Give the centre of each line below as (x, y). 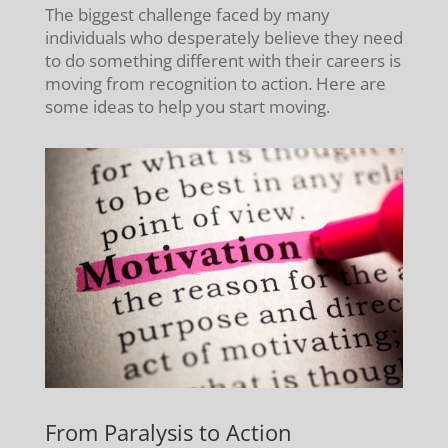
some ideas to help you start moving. (187, 107)
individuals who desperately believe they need (223, 38)
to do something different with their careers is (222, 61)
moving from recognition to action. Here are (215, 84)
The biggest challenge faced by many (187, 15)
